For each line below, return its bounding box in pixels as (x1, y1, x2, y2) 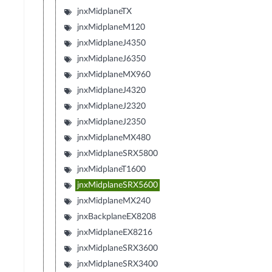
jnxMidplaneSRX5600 (77, 181, 158, 190)
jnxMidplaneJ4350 (77, 39, 146, 48)
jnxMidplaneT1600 (77, 165, 146, 174)
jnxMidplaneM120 (77, 23, 146, 32)
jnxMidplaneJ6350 (77, 55, 146, 64)
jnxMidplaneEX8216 (77, 228, 153, 237)
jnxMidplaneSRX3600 (77, 244, 158, 253)
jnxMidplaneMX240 (77, 197, 151, 206)
